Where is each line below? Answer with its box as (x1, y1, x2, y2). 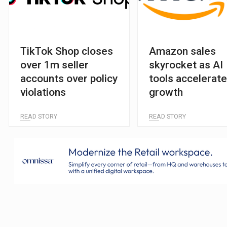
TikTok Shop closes (20, 45, 113, 57)
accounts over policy (20, 72, 118, 85)
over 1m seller (20, 58, 89, 71)
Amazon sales (149, 45, 216, 57)
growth (149, 86, 183, 98)
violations (20, 86, 66, 98)
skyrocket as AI (149, 58, 223, 71)
